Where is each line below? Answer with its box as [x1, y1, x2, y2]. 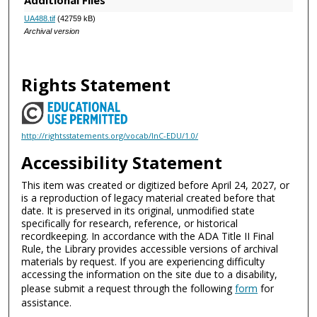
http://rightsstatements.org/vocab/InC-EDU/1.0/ [21, 129, 199, 141]
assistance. [21, 295, 72, 309]
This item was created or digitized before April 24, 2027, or [21, 178, 290, 192]
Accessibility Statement [21, 150, 223, 174]
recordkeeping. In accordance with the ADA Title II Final [21, 229, 275, 243]
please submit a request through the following [21, 281, 236, 295]
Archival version [23, 27, 79, 36]
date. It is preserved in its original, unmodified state [21, 203, 255, 217]
